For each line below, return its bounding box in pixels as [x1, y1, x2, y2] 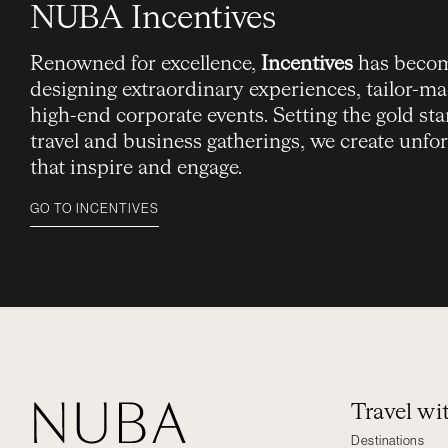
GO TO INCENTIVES [30, 201, 159, 215]
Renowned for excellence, [30, 53, 261, 74]
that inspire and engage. [30, 157, 242, 178]
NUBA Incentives [30, 2, 276, 35]
